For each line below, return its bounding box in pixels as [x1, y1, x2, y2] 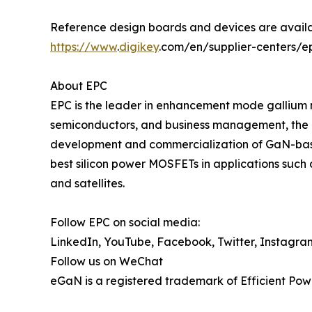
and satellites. [50, 175, 125, 190]
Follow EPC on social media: [50, 214, 200, 229]
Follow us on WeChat [50, 253, 163, 268]
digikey [119, 39, 159, 54]
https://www [50, 39, 117, 54]
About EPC [50, 78, 107, 93]
